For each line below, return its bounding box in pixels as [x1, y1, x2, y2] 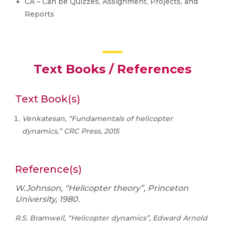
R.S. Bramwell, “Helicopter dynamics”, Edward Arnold [15, 213, 207, 222]
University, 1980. [15, 194, 80, 204]
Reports [25, 10, 54, 19]
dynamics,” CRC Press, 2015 [22, 127, 119, 136]
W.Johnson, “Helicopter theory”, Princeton [15, 183, 188, 193]
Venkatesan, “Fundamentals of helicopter [22, 114, 173, 123]
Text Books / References [34, 62, 191, 76]
